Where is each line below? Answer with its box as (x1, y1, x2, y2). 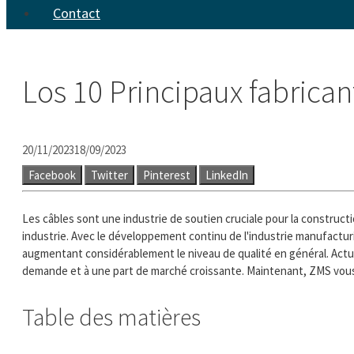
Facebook (28, 167, 76, 183)
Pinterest (143, 167, 190, 183)
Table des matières (22, 301, 201, 332)
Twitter (91, 167, 128, 183)
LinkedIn (205, 167, 248, 183)
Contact (53, 4, 100, 22)
